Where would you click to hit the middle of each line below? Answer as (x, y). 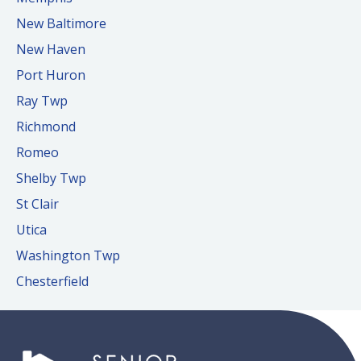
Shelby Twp (51, 178)
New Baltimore (61, 24)
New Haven (51, 50)
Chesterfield (52, 282)
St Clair (37, 204)
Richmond (46, 127)
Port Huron (51, 75)
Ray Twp (42, 101)
